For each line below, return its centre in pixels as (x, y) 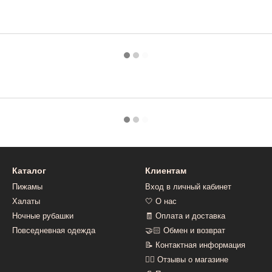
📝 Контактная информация (195, 245)
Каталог (29, 171)
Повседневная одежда (54, 230)
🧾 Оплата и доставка (185, 216)
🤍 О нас (161, 201)
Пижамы (27, 187)
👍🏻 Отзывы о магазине (187, 260)
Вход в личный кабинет (188, 187)
